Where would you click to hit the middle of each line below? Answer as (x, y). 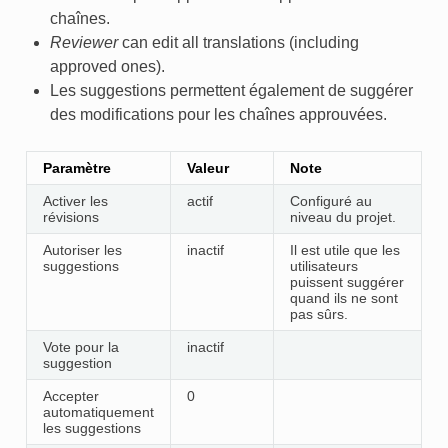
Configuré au (330, 200)
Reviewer (83, 42)
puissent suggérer (346, 281)
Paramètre (76, 167)
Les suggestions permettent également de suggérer (231, 90)
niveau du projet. (342, 216)
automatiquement (98, 411)
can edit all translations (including (238, 42)
